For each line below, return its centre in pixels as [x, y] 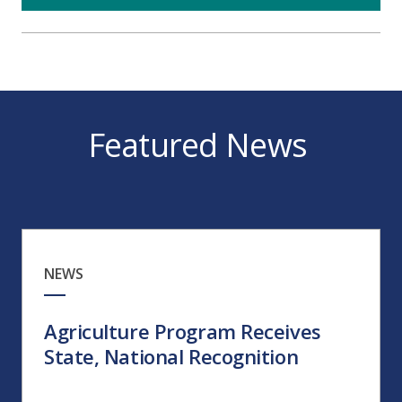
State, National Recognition [171, 357]
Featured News [201, 145]
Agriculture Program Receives [183, 332]
